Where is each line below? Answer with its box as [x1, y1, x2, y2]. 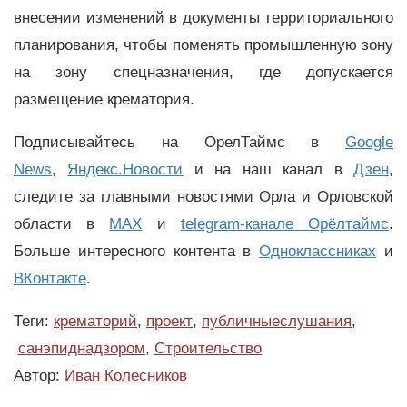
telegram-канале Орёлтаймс [180, 214, 390, 233]
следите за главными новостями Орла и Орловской [14, 187, 393, 205]
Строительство [154, 339, 262, 357]
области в [14, 214, 110, 233]
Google [345, 133, 393, 151]
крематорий [54, 312, 137, 330]
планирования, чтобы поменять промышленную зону [14, 35, 393, 54]
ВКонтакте [14, 269, 86, 287]
